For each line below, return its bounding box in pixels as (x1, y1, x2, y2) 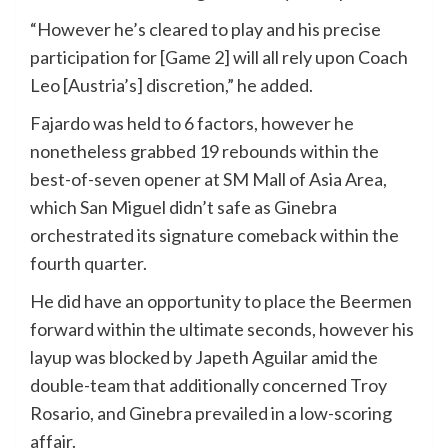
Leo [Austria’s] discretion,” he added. (30, 73, 313, 96)
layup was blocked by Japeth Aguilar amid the (30, 345, 378, 368)
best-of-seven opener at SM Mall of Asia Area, (30, 167, 387, 190)
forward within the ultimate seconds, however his (30, 317, 414, 340)
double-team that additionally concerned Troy (30, 373, 387, 396)
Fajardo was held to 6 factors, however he (30, 111, 354, 134)
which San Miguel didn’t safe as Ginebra (30, 195, 337, 218)
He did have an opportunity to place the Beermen (30, 289, 412, 312)
